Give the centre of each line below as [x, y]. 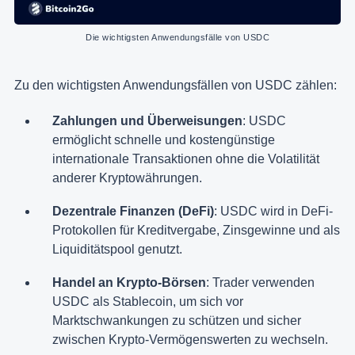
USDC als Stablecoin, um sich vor [148, 301]
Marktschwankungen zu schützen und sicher [177, 320]
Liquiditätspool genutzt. [117, 249]
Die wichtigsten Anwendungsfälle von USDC [177, 37]
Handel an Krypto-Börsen [129, 282]
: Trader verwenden [260, 282]
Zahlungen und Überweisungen [147, 120]
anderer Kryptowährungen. [127, 177]
